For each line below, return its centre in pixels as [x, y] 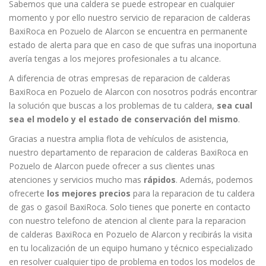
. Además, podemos [214, 179]
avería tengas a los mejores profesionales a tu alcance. [115, 58]
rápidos [160, 179]
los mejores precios [89, 193]
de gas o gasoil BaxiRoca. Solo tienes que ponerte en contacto [130, 207]
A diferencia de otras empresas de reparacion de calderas [120, 78]
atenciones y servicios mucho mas [76, 179]
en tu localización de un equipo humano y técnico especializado [131, 248]
